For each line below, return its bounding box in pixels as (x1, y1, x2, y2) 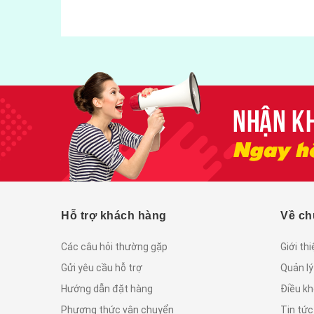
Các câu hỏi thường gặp (61, 240, 168, 252)
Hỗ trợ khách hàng (61, 209, 167, 221)
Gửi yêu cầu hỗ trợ (61, 261, 142, 273)
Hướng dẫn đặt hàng (61, 282, 153, 294)
